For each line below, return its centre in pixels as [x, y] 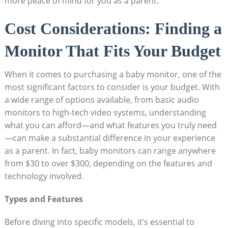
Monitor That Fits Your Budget [112, 51]
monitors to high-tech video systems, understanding [105, 112]
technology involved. [44, 176]
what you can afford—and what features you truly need [110, 125]
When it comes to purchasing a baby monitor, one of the [113, 74]
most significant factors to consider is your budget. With [112, 87]
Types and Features [44, 199]
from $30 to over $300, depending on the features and [108, 163]
